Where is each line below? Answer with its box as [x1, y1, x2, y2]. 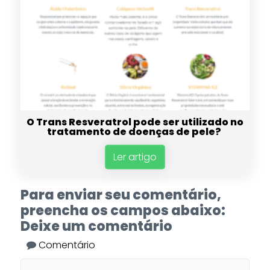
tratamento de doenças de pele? [47, 125, 223, 139]
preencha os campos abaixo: [20, 201, 225, 221]
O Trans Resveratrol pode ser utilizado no [27, 115, 243, 130]
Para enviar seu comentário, [20, 186, 221, 205]
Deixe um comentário [20, 217, 172, 236]
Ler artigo [113, 150, 157, 165]
